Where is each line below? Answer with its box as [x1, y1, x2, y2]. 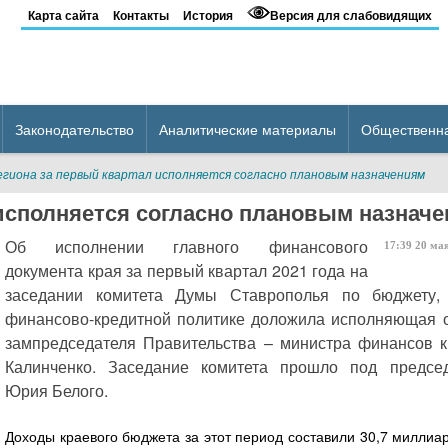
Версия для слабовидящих [269, 6, 432, 24]
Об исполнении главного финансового [5, 235, 368, 258]
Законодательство [15, 119, 134, 139]
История [182, 6, 233, 24]
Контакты [112, 6, 169, 24]
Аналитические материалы [159, 119, 336, 139]
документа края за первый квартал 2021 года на [5, 259, 368, 282]
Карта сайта [27, 6, 99, 24]
